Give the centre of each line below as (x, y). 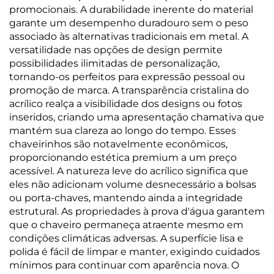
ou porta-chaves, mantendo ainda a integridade (126, 198)
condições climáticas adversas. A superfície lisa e (126, 238)
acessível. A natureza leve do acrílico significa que (129, 171)
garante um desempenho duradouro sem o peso (129, 23)
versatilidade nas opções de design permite (116, 50)
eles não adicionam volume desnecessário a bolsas (133, 184)
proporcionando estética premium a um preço (123, 157)
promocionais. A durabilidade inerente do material (131, 9)
